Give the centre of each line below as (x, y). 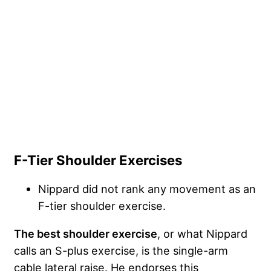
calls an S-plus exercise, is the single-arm (121, 251)
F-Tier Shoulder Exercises (98, 161)
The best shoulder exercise (86, 234)
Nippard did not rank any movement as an (147, 189)
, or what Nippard (202, 234)
